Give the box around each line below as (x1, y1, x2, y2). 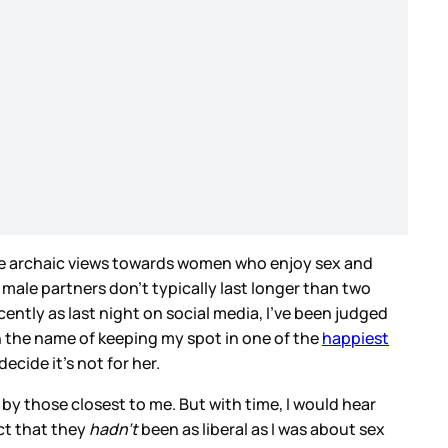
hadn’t (89, 418, 141, 441)
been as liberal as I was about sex (141, 418, 385, 441)
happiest (322, 327, 389, 350)
